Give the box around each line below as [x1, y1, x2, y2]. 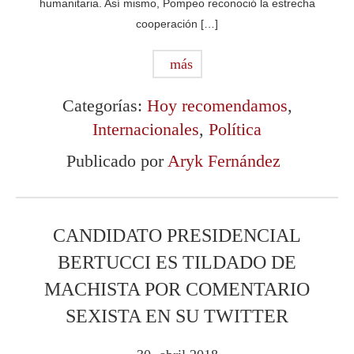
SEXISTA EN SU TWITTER [66, 305, 288, 326]
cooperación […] [136, 17, 218, 30]
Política [209, 119, 262, 139]
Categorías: [62, 95, 147, 115]
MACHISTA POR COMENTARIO [44, 278, 310, 299]
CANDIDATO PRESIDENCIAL [53, 224, 301, 246]
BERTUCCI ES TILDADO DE [58, 251, 296, 273]
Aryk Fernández [167, 150, 281, 171]
